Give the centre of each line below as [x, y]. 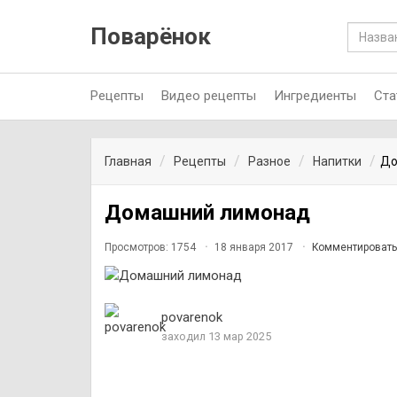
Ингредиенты [315, 96]
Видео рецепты [209, 96]
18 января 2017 [254, 247]
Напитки [337, 161]
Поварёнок [151, 36]
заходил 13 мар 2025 [216, 336]
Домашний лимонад [207, 213]
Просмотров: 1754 [152, 247]
